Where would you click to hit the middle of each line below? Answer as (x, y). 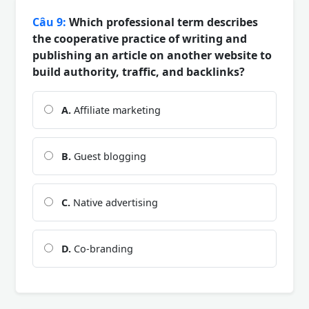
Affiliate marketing (116, 110)
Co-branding (102, 248)
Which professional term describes (162, 22)
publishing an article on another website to (152, 55)
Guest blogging (109, 156)
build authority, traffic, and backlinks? (139, 71)
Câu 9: (49, 22)
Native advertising (114, 202)
